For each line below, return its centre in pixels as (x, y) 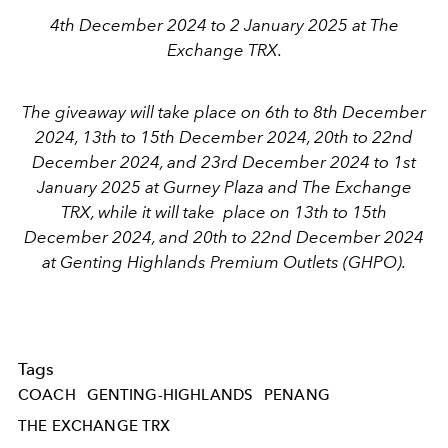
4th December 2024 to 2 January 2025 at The (224, 24)
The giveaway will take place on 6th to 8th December (224, 111)
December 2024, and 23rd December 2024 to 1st (224, 161)
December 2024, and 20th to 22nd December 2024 (224, 236)
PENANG (296, 394)
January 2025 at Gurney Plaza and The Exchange (224, 186)
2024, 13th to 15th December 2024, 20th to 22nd (224, 136)
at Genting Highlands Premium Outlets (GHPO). (224, 261)
